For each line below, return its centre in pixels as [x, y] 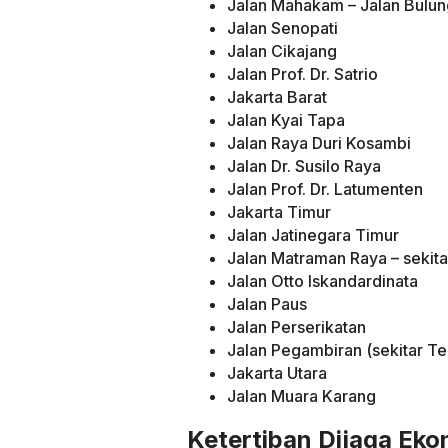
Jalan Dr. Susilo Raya [304, 165]
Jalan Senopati [282, 27]
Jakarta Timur [279, 211]
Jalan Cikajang [282, 50]
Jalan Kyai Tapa [286, 119]
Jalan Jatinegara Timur [313, 234]
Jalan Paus [267, 303]
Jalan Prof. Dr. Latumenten [325, 188]
